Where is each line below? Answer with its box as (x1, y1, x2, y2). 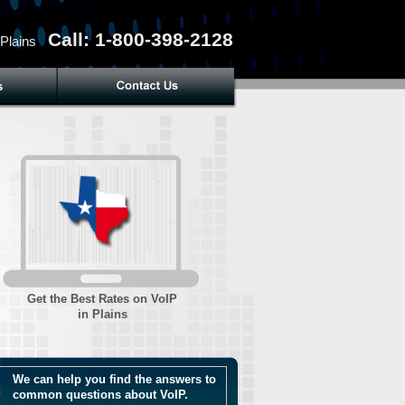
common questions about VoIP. (13, 388, 188, 401)
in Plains (77, 306, 127, 321)
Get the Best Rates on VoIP (27, 291, 177, 306)
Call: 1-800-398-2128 (48, 29, 233, 50)
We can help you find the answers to (13, 372, 216, 386)
